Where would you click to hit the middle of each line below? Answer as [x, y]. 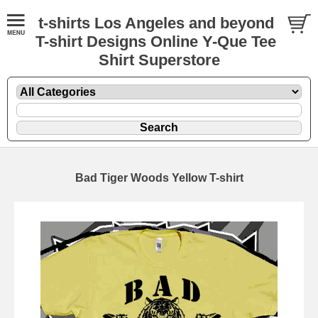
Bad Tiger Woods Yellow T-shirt [159, 177]
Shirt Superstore [159, 60]
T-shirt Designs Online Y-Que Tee [156, 42]
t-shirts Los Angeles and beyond [156, 23]
